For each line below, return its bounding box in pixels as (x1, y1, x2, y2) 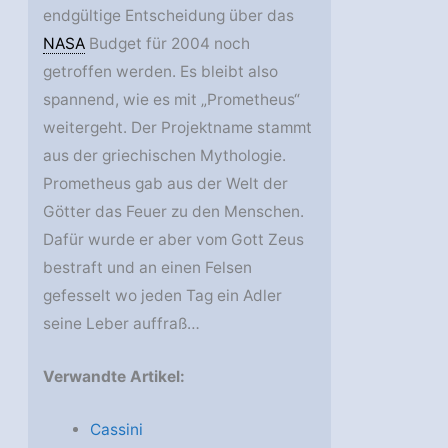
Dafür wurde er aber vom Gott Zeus (43, 230, 305, 250)
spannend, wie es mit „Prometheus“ (43, 90, 301, 110)
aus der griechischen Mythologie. (43, 146, 287, 166)
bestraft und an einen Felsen (43, 258, 253, 278)
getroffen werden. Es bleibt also (43, 62, 279, 82)
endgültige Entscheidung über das (43, 6, 295, 26)
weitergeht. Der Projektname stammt (43, 118, 313, 138)
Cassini (89, 419, 143, 439)
